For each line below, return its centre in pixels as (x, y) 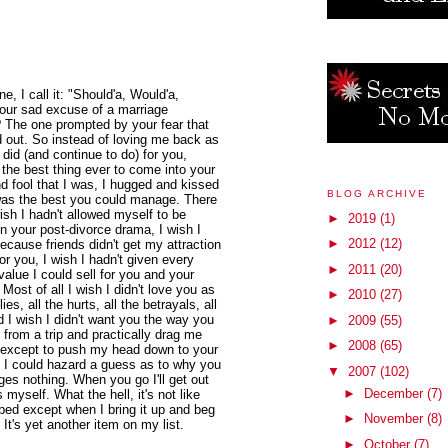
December (395, 393)
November (395, 419)
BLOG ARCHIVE (377, 193)
